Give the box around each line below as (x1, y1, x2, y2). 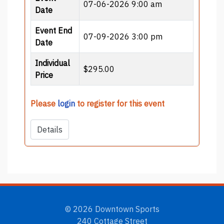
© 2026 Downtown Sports (64, 204, 159, 214)
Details (37, 124, 62, 135)
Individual (35, 58, 70, 68)
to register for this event (75, 98, 164, 109)
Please (30, 98, 57, 109)
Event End (35, 25, 72, 36)
